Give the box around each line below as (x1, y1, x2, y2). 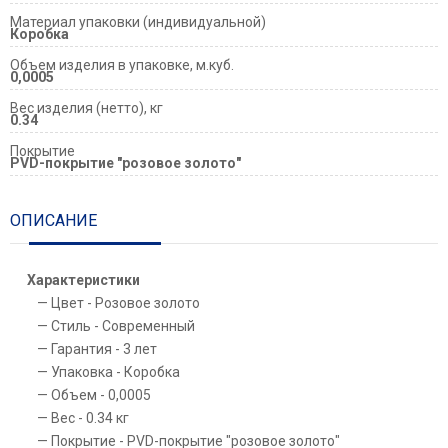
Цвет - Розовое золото (51, 294, 200, 311)
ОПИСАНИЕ (10, 210, 97, 230)
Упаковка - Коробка (51, 363, 180, 380)
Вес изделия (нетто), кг (10, 99, 163, 116)
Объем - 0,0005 (51, 386, 151, 403)
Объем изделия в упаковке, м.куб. (10, 56, 234, 73)
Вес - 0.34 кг (51, 409, 129, 426)
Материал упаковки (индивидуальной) (10, 13, 266, 30)
